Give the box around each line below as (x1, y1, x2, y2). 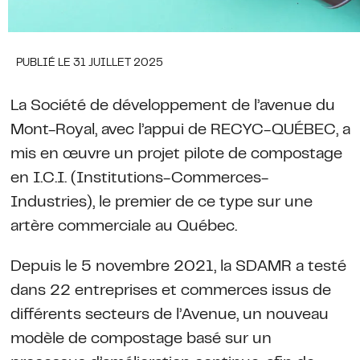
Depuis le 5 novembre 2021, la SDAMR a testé (10, 260, 346, 274)
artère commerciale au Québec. (10, 219, 237, 234)
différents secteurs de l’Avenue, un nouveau (10, 308, 329, 322)
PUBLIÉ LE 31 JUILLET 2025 (16, 58, 163, 68)
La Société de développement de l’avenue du (10, 99, 335, 113)
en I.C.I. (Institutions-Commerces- (10, 171, 268, 186)
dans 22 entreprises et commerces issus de (10, 284, 331, 298)
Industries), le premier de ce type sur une (10, 195, 313, 210)
